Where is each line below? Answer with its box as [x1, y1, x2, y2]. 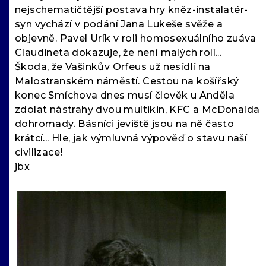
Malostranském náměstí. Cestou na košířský [15, 75, 239, 87]
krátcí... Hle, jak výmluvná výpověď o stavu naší [15, 132, 248, 144]
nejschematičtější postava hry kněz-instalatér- [15, 4, 248, 16]
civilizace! [15, 147, 63, 159]
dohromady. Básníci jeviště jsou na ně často [15, 118, 235, 130]
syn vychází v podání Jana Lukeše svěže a [15, 18, 223, 30]
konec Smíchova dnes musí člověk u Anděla [15, 90, 235, 102]
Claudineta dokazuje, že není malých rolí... [15, 47, 222, 59]
